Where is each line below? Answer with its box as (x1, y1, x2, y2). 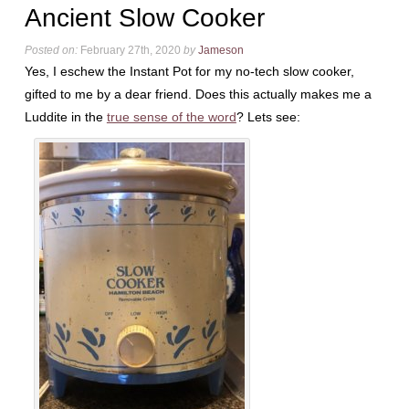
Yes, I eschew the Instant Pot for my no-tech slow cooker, (24, 64, 354, 79)
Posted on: (24, 44, 78, 57)
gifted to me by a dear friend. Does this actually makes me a (24, 87, 372, 101)
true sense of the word (106, 110, 236, 124)
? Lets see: (236, 110, 300, 124)
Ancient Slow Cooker (24, 4, 265, 32)
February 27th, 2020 (77, 44, 184, 57)
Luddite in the (24, 110, 107, 124)
